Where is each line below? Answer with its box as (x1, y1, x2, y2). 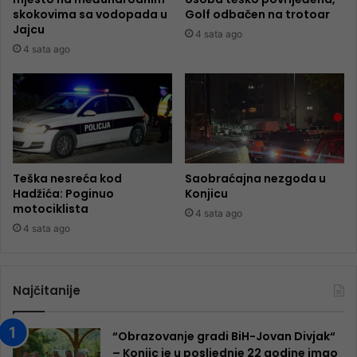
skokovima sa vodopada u (13, 6, 167, 22)
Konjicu (185, 185, 228, 202)
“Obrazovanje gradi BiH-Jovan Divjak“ (112, 328, 335, 344)
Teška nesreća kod (13, 170, 122, 186)
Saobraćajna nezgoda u (185, 170, 326, 186)
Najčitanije (13, 281, 80, 299)
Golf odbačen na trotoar (185, 6, 330, 22)
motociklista (13, 200, 88, 217)
